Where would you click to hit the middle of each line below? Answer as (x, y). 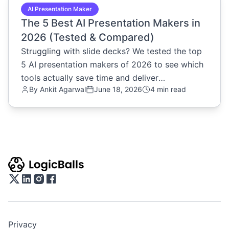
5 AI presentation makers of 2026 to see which (112, 64)
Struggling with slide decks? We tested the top (111, 51)
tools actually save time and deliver (90, 77)
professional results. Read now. (81, 91)
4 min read (168, 89)
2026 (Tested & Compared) (88, 37)
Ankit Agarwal (62, 89)
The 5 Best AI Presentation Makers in (111, 23)
